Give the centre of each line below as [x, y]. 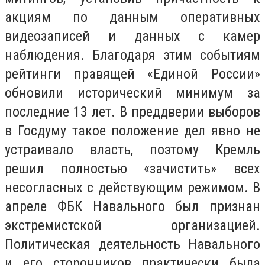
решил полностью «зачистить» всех [132, 168]
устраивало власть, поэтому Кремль [132, 149]
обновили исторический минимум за [132, 93]
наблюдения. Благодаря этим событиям [132, 55]
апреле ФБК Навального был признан [132, 206]
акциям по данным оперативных [132, 17]
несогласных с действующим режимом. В [132, 187]
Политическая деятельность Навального [132, 244]
